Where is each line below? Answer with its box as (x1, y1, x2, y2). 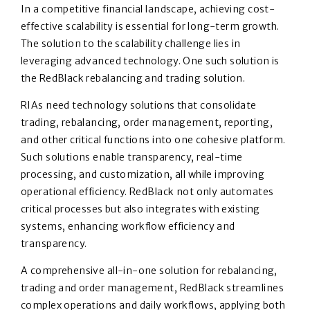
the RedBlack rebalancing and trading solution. (21, 72, 248, 85)
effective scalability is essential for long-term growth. (21, 20, 280, 33)
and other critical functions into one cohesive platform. (21, 134, 286, 147)
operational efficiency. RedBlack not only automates (21, 185, 274, 199)
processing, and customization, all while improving (21, 168, 265, 181)
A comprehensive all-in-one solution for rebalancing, (21, 264, 277, 277)
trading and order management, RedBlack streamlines (21, 282, 284, 295)
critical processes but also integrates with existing (21, 203, 260, 216)
